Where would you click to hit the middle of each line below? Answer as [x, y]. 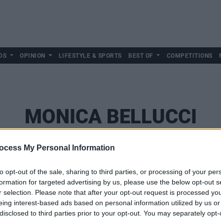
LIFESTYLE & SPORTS [90, 56]
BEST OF [141, 56]
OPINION [33, 56]
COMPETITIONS [189, 56]
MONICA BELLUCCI [110, 117]
